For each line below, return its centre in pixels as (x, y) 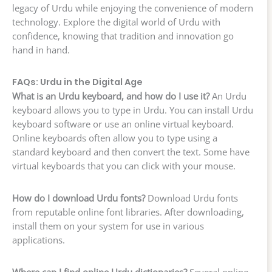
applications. (39, 240)
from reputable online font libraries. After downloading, (128, 212)
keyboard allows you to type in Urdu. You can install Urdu (133, 110)
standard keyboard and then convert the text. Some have (131, 152)
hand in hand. (41, 50)
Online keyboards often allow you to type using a (115, 138)
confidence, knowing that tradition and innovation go (123, 36)
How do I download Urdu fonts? (79, 198)
